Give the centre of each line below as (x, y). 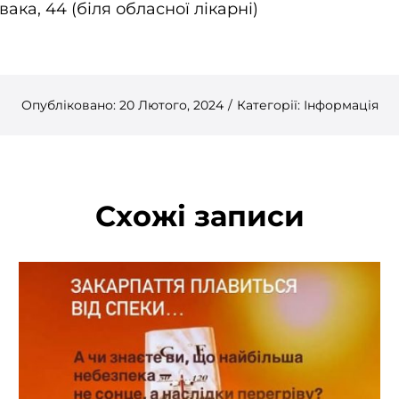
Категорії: (270, 106)
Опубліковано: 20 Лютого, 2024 (122, 106)
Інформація (341, 106)
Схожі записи (199, 216)
